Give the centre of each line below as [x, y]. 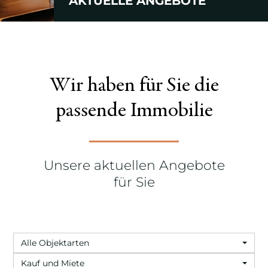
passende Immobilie [134, 112]
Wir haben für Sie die [134, 86]
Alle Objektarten [55, 243]
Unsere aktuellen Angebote [134, 165]
